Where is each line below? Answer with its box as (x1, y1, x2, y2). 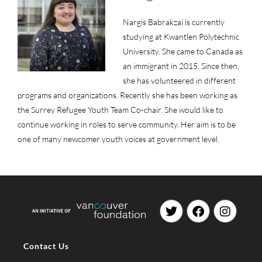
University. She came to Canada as (123, 46, 243, 56)
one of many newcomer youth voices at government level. (18, 134, 219, 144)
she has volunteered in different (123, 75, 236, 85)
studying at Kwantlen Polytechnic (123, 32, 239, 42)
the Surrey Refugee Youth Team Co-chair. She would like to (18, 105, 223, 115)
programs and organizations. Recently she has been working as (18, 90, 237, 100)
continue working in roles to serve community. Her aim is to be (18, 119, 236, 129)
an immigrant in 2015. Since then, (123, 61, 239, 71)
